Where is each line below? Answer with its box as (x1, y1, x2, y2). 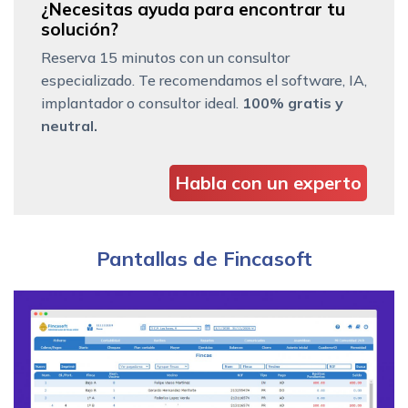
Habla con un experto (175, 170, 362, 194)
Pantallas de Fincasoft (96, 245, 312, 271)
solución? (41, 17, 118, 40)
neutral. (41, 116, 97, 135)
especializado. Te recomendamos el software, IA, (41, 70, 367, 89)
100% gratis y (242, 93, 343, 112)
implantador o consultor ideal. (41, 93, 242, 112)
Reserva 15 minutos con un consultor (41, 47, 290, 66)
